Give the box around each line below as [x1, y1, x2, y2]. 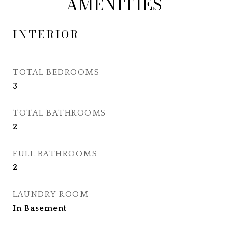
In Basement [13, 204, 67, 213]
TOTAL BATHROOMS [13, 108, 106, 118]
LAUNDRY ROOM [13, 190, 89, 199]
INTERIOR [13, 26, 79, 42]
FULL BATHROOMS [13, 149, 97, 158]
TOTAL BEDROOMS [13, 68, 99, 77]
